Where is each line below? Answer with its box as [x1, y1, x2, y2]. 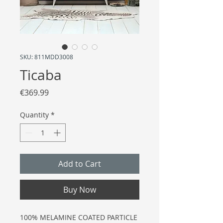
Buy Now [63, 184, 96, 196]
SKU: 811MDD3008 [20, 53, 73, 61]
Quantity [20, 110, 49, 120]
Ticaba [20, 66, 62, 85]
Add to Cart [58, 158, 101, 170]
